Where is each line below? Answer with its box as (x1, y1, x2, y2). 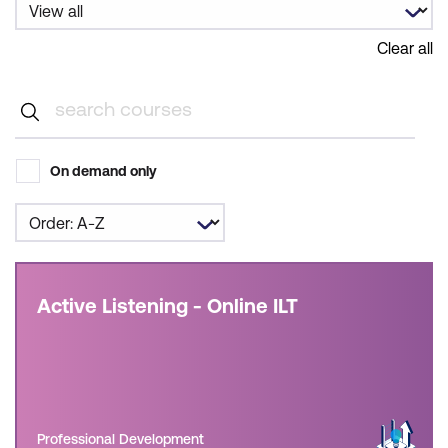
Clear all (377, 39, 433, 57)
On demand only (50, 163, 157, 179)
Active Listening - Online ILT (37, 294, 298, 317)
